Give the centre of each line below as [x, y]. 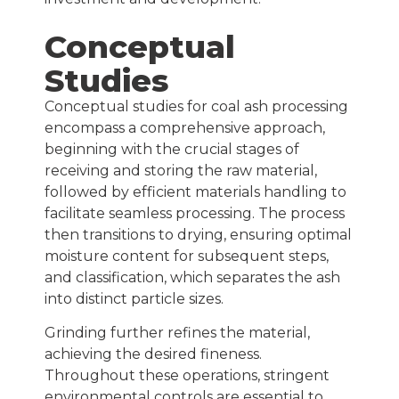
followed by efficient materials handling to [195, 192]
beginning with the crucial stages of [172, 150]
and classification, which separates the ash [192, 278]
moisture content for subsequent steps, [187, 256]
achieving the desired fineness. [153, 354]
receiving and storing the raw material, [181, 171]
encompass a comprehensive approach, [185, 128]
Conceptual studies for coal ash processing [196, 107]
